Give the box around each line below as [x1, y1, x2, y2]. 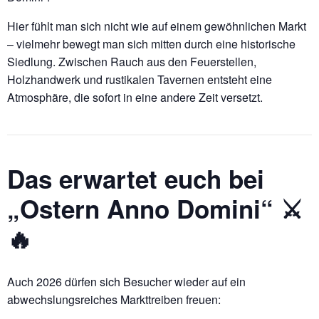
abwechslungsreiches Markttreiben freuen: [7, 291, 221, 308]
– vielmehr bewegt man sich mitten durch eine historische [7, 36, 296, 53]
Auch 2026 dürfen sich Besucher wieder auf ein [7, 273, 246, 290]
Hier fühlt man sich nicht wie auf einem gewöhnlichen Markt [7, 18, 306, 35]
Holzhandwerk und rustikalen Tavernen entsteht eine [7, 71, 272, 88]
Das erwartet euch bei [7, 161, 264, 197]
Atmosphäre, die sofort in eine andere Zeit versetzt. [7, 89, 263, 106]
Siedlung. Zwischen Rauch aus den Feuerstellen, [7, 53, 256, 70]
